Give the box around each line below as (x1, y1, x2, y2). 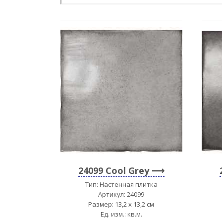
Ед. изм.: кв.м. (100, 210, 142, 219)
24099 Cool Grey (78, 165, 149, 177)
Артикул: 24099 (98, 190, 145, 199)
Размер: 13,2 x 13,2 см (88, 200, 155, 209)
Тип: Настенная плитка (85, 180, 158, 189)
